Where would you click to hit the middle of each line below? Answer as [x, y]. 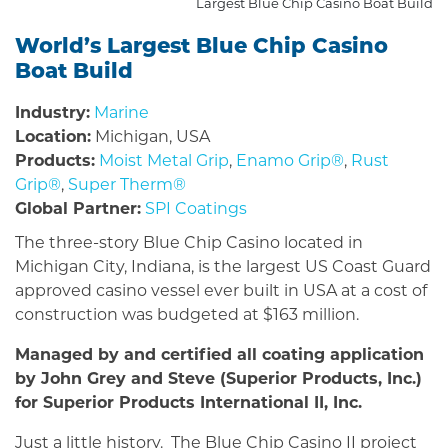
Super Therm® [127, 185]
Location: [53, 137]
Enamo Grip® [290, 161]
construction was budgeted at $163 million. [187, 315]
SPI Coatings [196, 209]
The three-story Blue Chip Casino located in [189, 243]
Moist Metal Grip [164, 161]
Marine [121, 113]
